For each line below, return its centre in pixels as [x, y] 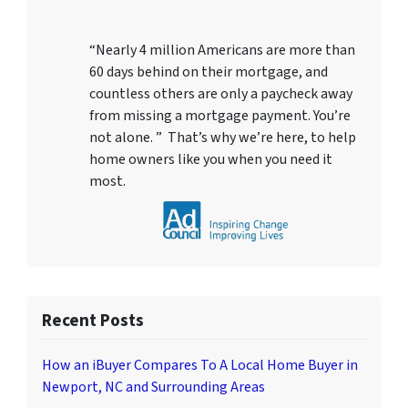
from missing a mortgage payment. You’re [220, 115]
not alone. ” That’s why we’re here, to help [223, 137]
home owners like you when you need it [211, 159]
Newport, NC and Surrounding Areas [153, 387]
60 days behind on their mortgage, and [209, 71]
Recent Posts [93, 320]
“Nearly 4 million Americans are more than [222, 50]
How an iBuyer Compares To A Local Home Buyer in [200, 365]
